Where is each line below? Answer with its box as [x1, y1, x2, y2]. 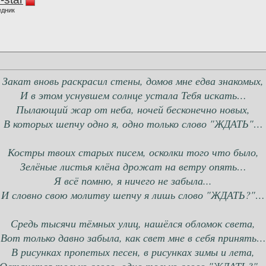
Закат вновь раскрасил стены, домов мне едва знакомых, [2, 74, 264, 88]
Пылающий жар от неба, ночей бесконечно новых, [16, 102, 250, 117]
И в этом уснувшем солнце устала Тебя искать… [20, 88, 246, 103]
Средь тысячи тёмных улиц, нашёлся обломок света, [11, 216, 255, 231]
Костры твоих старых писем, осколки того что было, [7, 145, 259, 160]
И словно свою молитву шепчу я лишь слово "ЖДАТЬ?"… [1, 188, 265, 202]
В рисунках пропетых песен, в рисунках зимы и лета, [11, 245, 255, 259]
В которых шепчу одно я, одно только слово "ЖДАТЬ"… [3, 116, 263, 131]
